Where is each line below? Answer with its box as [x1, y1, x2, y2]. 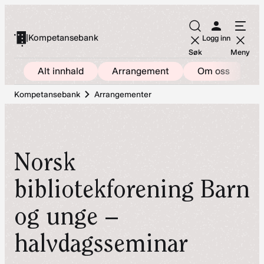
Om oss [197, 65, 230, 77]
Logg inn [202, 34, 230, 42]
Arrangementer [94, 89, 151, 100]
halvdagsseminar [14, 228, 188, 259]
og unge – [14, 201, 119, 232]
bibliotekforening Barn [14, 174, 250, 204]
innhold [4, 37, 39, 50]
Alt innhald [38, 65, 84, 77]
